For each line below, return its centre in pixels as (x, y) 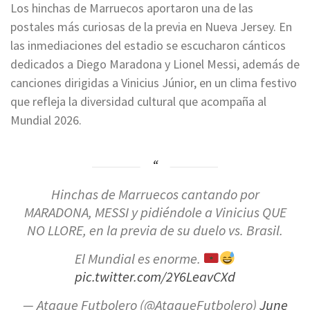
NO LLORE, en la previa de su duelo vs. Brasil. (155, 231)
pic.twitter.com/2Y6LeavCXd (155, 277)
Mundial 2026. (46, 120)
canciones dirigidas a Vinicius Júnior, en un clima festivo (154, 83)
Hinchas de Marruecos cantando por (155, 195)
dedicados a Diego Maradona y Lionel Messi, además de (155, 64)
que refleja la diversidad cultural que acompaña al (138, 102)
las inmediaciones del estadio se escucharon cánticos (148, 46)
